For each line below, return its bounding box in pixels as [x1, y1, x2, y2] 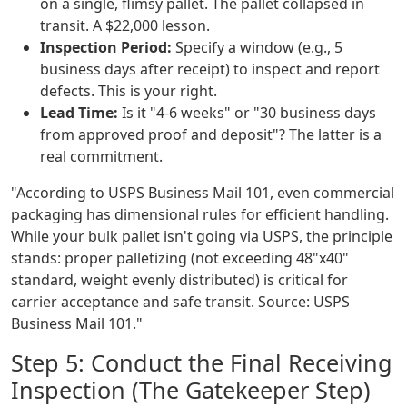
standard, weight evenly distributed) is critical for [11, 270, 348, 291]
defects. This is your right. [40, 81, 217, 102]
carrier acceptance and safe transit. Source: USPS [11, 292, 350, 313]
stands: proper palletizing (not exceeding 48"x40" [11, 248, 349, 269]
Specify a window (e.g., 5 [172, 37, 342, 58]
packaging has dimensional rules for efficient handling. [11, 204, 389, 225]
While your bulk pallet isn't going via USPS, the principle [11, 226, 392, 247]
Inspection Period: [40, 37, 172, 58]
